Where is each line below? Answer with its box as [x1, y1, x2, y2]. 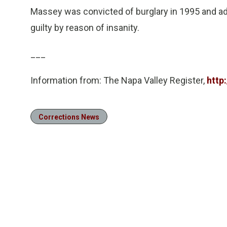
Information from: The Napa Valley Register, [30, 75, 207, 86]
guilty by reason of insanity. [30, 22, 139, 33]
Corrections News [39, 113, 99, 121]
